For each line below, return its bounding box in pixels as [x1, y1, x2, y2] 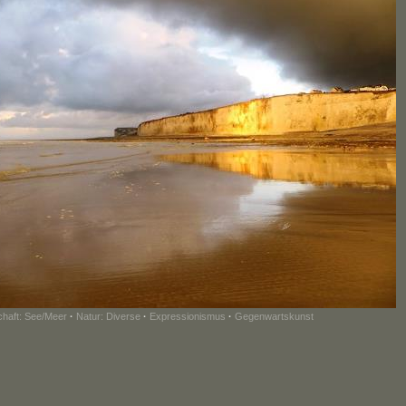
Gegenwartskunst [234, 311, 314, 322]
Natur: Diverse [75, 311, 140, 322]
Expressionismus [149, 311, 226, 322]
